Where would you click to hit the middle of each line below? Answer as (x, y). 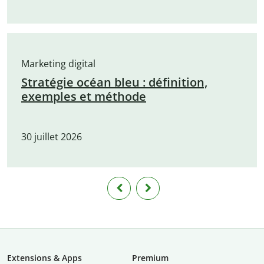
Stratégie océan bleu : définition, (114, 82)
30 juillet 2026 (52, 137)
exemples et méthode (84, 97)
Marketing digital (58, 64)
